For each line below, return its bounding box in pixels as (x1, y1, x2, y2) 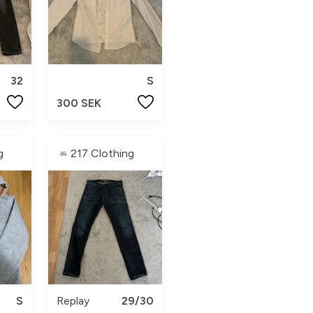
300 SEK (56, 96, 101, 110)
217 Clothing (70, 146, 134, 160)
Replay (56, 293, 89, 307)
